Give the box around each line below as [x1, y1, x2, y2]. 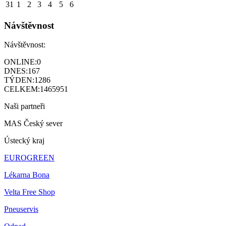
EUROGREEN [4, 153, 54, 162]
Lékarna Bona [4, 171, 49, 180]
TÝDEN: [4, 76, 34, 85]
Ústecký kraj [4, 136, 44, 145]
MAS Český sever [4, 119, 63, 128]
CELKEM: [4, 85, 40, 94]
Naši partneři [4, 102, 45, 111]
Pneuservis [4, 205, 38, 214]
